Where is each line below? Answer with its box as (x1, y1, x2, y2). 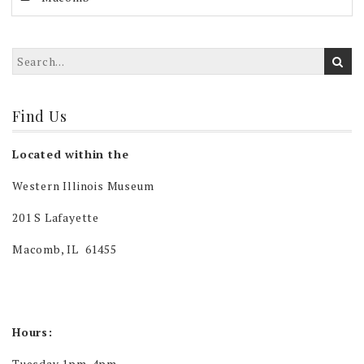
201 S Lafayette (12, 209, 99, 225)
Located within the (12, 145, 129, 162)
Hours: (12, 323, 53, 340)
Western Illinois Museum (12, 177, 154, 193)
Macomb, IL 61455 (12, 240, 117, 257)
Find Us (12, 106, 67, 126)
